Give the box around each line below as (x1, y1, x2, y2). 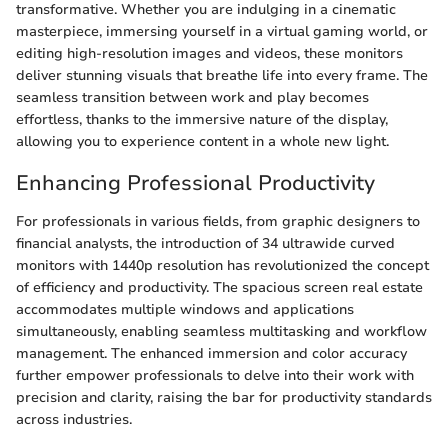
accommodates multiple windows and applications (16, 299, 354, 319)
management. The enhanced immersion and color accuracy (16, 343, 407, 363)
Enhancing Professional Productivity (16, 169, 375, 197)
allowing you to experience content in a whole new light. (16, 132, 389, 151)
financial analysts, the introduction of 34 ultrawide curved (16, 233, 395, 253)
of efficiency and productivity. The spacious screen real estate (16, 277, 423, 297)
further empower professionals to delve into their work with (16, 365, 414, 385)
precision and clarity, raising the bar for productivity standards (16, 387, 432, 407)
